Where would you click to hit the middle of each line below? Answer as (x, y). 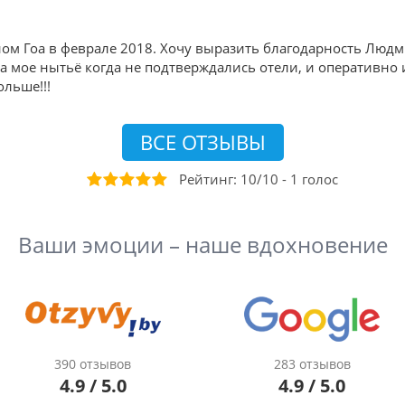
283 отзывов (312, 364)
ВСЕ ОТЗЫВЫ (202, 142)
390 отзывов (93, 364)
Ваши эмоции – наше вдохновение (202, 245)
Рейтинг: (210, 179)
